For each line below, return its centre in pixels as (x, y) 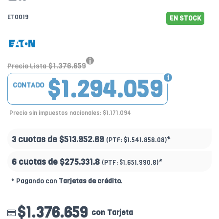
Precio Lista (27, 66)
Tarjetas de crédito (90, 181)
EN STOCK (185, 18)
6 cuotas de (36, 162)
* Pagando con (35, 181)
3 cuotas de (35, 139)
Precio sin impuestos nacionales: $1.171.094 (70, 113)
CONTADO (28, 85)
